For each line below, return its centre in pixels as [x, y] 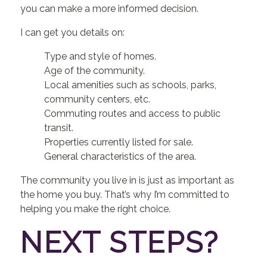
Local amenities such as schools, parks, [131, 85]
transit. [59, 128]
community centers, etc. [97, 99]
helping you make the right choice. [96, 209]
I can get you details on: [73, 32]
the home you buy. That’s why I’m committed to [125, 195]
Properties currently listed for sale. [119, 142]
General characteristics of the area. [120, 156]
